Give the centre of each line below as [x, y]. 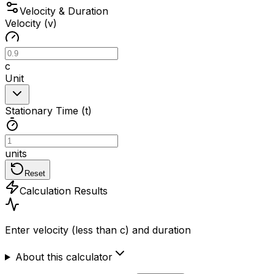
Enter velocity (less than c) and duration [98, 230]
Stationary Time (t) [48, 110]
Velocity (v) [31, 23]
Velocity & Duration [64, 11]
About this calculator [64, 257]
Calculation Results [64, 191]
